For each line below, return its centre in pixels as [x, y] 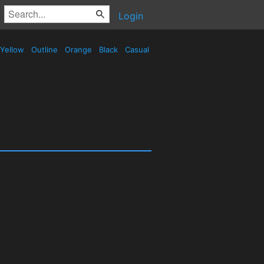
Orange [78, 49]
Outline [44, 49]
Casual [137, 49]
